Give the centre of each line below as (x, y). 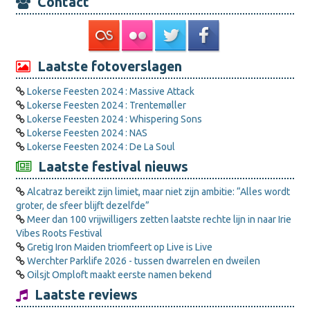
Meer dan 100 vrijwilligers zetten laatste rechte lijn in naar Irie (159, 219)
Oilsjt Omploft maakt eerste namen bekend (119, 275)
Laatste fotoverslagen (106, 66)
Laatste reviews (83, 295)
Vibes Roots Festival (59, 233)
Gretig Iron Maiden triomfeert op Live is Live (120, 247)
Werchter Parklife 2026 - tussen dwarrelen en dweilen (144, 261)
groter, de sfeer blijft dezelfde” (83, 206)
